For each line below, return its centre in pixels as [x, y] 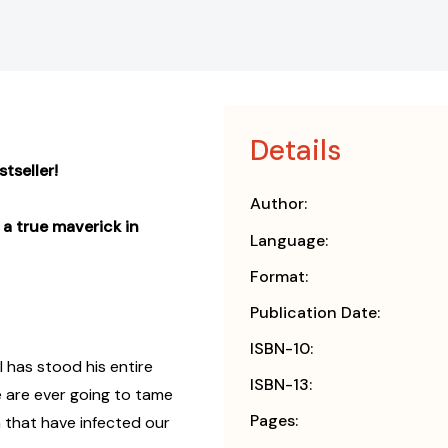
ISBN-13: [281, 385]
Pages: [274, 421]
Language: [289, 241]
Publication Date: [315, 313]
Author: [278, 204]
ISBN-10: [281, 349]
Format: [279, 277]
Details [295, 151]
